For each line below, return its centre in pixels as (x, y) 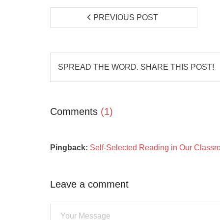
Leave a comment (89, 184)
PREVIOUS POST (126, 17)
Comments (75, 111)
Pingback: (70, 148)
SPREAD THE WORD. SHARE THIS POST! (136, 67)
